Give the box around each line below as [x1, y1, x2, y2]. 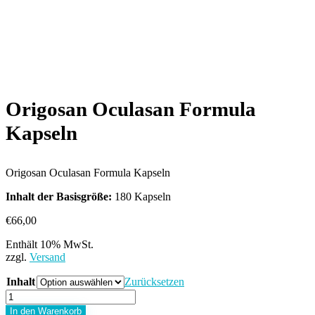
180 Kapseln [112, 191, 171, 202]
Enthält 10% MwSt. [6, 238, 94, 250]
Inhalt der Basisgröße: [6, 191, 112, 202]
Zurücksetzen [124, 276, 184, 288]
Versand [30, 251, 65, 263]
